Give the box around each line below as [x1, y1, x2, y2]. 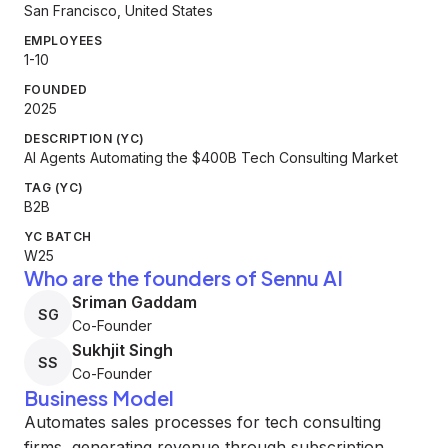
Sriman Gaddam [72, 292, 197, 312]
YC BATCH [24, 229, 92, 244]
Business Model [24, 385, 174, 410]
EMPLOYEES [24, 33, 103, 48]
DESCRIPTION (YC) [24, 131, 145, 146]
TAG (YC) [24, 180, 84, 195]
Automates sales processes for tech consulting [24, 412, 381, 432]
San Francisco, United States [24, 2, 213, 19]
